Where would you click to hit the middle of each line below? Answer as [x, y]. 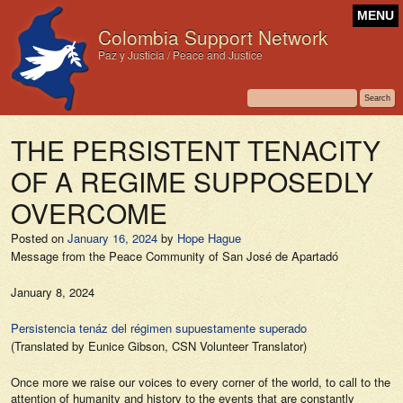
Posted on [37, 238]
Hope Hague [209, 238]
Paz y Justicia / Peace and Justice [180, 54]
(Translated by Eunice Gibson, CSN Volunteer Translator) [159, 346]
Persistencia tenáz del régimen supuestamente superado [159, 328]
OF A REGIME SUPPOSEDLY [192, 181]
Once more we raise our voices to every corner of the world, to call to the [201, 382]
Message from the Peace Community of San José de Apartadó [175, 256]
